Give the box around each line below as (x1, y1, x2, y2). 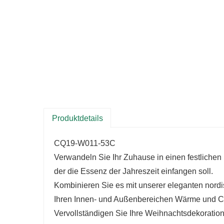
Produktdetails (51, 114, 103, 123)
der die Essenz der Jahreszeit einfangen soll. (54, 167, 213, 176)
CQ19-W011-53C (54, 139, 115, 148)
